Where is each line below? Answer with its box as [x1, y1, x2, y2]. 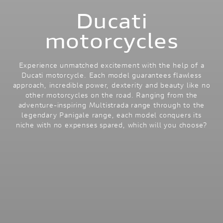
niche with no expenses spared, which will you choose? [15, 120, 208, 130]
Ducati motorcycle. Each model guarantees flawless [21, 71, 202, 80]
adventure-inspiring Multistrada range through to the [18, 101, 205, 110]
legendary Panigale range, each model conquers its [21, 111, 202, 120]
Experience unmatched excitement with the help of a [18, 61, 205, 70]
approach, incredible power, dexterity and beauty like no [12, 81, 211, 90]
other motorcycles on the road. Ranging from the [25, 91, 198, 100]
